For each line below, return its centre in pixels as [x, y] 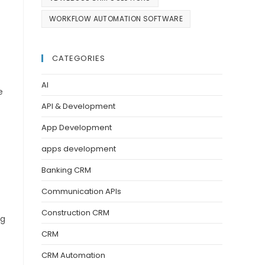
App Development [77, 128]
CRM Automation [73, 256]
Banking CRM [66, 170]
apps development [79, 149]
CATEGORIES [79, 59]
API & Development [78, 106]
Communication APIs [81, 192]
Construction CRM [75, 213]
